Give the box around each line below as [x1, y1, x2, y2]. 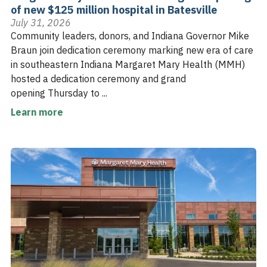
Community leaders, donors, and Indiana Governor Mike [11, 29, 249, 42]
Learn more [11, 105, 63, 118]
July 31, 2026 [11, 16, 71, 29]
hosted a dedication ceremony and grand [11, 72, 186, 85]
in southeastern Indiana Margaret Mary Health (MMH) [11, 58, 245, 70]
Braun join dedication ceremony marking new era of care [11, 44, 253, 56]
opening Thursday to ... [11, 86, 107, 99]
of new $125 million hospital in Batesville [11, 2, 217, 17]
